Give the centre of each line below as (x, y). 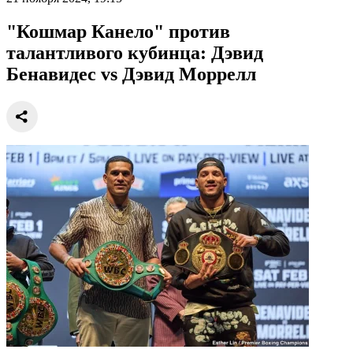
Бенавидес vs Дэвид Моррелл (131, 74)
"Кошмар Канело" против (118, 31)
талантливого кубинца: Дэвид (135, 52)
